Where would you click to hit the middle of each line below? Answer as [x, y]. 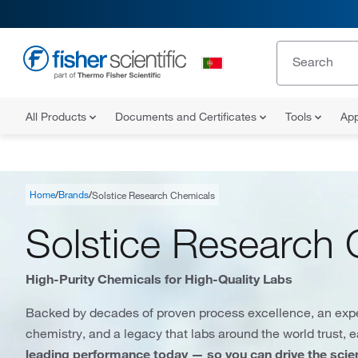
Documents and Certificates [187, 117]
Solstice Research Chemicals [153, 195]
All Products [58, 117]
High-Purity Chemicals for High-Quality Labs [159, 278]
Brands [74, 194]
